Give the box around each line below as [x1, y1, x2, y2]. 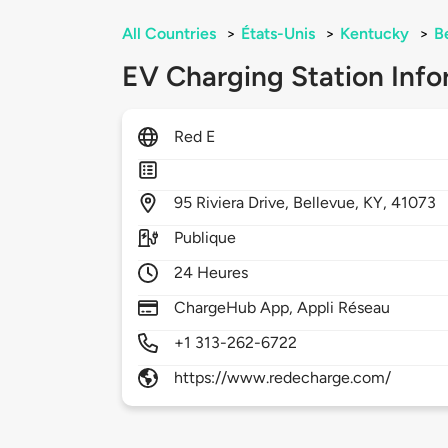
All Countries [122, 24, 216, 44]
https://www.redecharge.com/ [174, 368, 392, 388]
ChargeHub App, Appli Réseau [174, 298, 391, 318]
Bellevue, [293, 193, 364, 213]
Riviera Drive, [196, 193, 294, 213]
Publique [174, 228, 237, 248]
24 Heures [174, 263, 249, 283]
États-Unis [241, 24, 315, 44]
